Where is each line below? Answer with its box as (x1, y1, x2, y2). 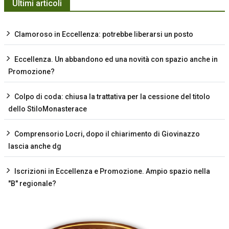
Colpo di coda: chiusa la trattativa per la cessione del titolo (14, 93, 210, 101)
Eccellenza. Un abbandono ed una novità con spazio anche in (14, 55, 218, 63)
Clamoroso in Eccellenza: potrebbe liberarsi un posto (14, 30, 193, 38)
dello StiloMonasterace (8, 105, 87, 113)
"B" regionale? (8, 179, 56, 188)
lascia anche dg (8, 142, 61, 150)
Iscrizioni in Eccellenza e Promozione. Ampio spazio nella (14, 167, 210, 175)
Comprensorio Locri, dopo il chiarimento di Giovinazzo (14, 130, 200, 138)
